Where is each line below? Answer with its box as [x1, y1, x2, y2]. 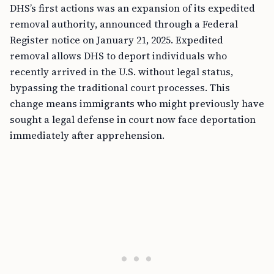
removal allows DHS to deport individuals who [10, 49, 227, 62]
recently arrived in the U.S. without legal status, [10, 65, 233, 78]
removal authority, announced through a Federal [10, 17, 238, 31]
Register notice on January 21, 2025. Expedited [10, 33, 223, 46]
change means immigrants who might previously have [10, 97, 264, 110]
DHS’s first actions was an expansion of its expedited [10, 1, 255, 15]
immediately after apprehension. [10, 128, 165, 142]
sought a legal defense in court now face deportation [10, 113, 256, 126]
